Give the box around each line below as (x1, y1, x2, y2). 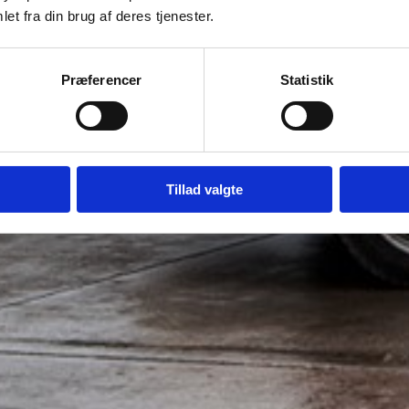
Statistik (280, 71, 333, 88)
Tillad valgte (166, 181, 243, 197)
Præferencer (60, 71, 142, 88)
